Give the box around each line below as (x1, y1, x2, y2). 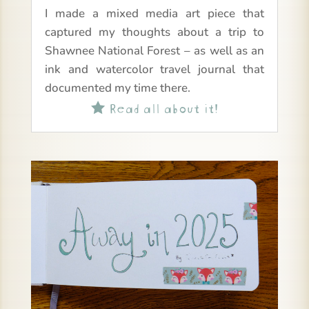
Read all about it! (104, 97, 218, 117)
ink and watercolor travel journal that (44, 61, 265, 78)
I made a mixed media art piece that (44, 6, 265, 22)
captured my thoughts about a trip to (44, 24, 265, 41)
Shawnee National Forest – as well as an (44, 43, 265, 59)
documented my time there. (44, 80, 190, 97)
